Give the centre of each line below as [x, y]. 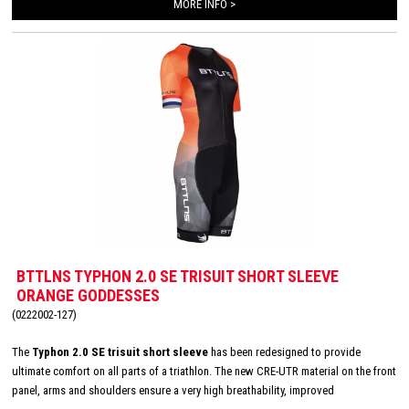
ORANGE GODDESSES [88, 296]
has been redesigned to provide [284, 352]
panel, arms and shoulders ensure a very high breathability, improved [173, 391]
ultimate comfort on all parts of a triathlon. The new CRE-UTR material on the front [204, 372]
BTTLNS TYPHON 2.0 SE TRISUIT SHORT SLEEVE [178, 277]
